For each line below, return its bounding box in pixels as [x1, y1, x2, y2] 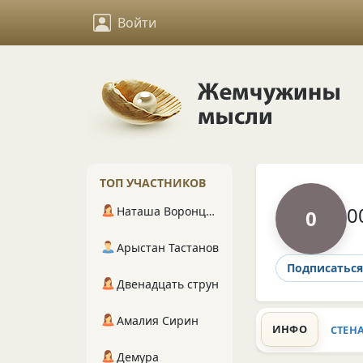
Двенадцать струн [117, 276, 219, 292]
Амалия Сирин [117, 313, 199, 328]
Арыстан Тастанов [117, 240, 219, 255]
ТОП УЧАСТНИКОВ [100, 175, 206, 190]
